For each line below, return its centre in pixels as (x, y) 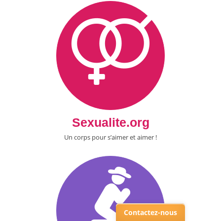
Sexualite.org (110, 122)
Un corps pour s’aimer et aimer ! (110, 137)
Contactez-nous (150, 212)
